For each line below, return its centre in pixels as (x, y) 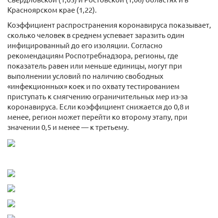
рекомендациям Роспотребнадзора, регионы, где (93, 55)
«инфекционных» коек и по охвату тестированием (93, 86)
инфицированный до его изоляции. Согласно (85, 45)
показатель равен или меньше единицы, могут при (95, 65)
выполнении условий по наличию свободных (85, 76)
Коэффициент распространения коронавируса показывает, (109, 25)
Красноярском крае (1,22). (52, 9)
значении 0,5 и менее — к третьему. (68, 127)
